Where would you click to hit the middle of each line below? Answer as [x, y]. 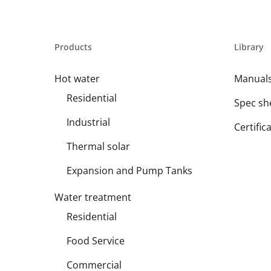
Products [73, 47]
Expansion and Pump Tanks [129, 171]
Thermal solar [98, 146]
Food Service [96, 241]
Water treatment [93, 197]
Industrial [88, 122]
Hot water [77, 79]
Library [249, 47]
